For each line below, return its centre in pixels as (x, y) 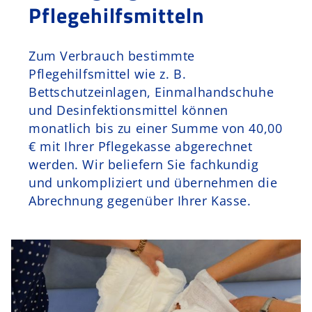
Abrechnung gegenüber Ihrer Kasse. (140, 201)
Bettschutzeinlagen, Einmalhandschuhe (151, 92)
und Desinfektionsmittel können (128, 110)
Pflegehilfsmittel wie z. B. (108, 74)
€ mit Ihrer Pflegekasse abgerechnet (141, 147)
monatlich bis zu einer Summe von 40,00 (156, 128)
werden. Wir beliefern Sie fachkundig (144, 165)
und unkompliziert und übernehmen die (153, 183)
